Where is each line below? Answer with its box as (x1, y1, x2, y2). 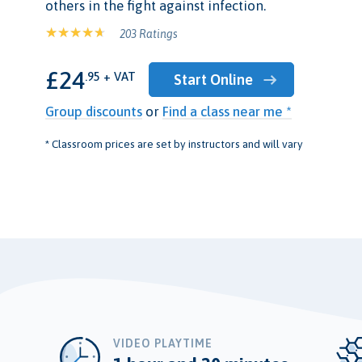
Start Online (173, 71, 253, 89)
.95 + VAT (84, 69, 136, 83)
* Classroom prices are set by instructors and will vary (44, 137, 303, 150)
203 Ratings (119, 27, 178, 41)
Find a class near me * (162, 103, 292, 120)
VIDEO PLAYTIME (112, 336, 213, 350)
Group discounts (44, 103, 142, 120)
